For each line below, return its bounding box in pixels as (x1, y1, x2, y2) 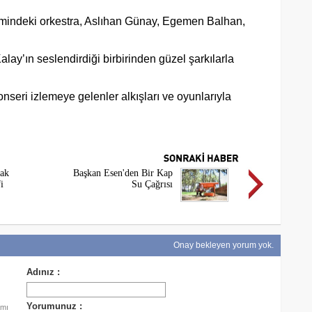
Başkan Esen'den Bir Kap (72, 168, 173, 178)
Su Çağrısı (131, 179, 173, 189)
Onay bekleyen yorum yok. (171, 240, 274, 250)
